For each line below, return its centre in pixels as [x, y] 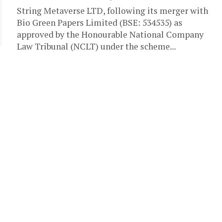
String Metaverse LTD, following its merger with [112, 10]
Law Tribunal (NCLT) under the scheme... [96, 46]
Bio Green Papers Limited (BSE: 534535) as [100, 22]
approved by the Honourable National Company [110, 34]
